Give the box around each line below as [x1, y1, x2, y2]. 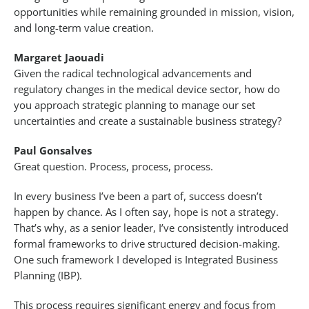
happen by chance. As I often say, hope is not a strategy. [14, 205, 279, 219]
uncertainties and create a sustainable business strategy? [14, 114, 281, 128]
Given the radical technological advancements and [14, 66, 252, 81]
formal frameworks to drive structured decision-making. [14, 237, 280, 251]
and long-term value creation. [14, 21, 154, 35]
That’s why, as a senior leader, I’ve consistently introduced [14, 221, 288, 235]
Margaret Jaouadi [14, 50, 110, 65]
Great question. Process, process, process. [14, 159, 213, 174]
